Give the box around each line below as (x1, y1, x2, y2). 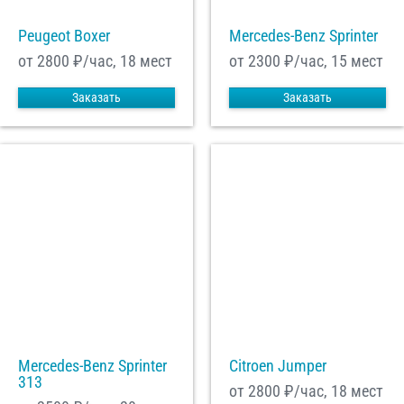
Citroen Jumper (229, 356, 326, 376)
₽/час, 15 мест (280, 51, 383, 71)
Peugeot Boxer (18, 26, 110, 46)
